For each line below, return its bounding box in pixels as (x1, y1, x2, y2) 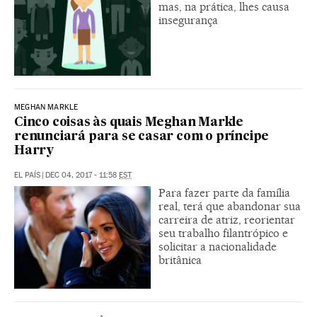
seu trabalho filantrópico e (158, 226, 288, 240)
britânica (158, 253, 202, 267)
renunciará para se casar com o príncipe (14, 130, 270, 143)
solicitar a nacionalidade (158, 239, 277, 253)
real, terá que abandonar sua (158, 199, 301, 213)
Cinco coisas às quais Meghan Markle (14, 116, 243, 129)
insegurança (158, 13, 218, 27)
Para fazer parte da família (158, 185, 290, 200)
